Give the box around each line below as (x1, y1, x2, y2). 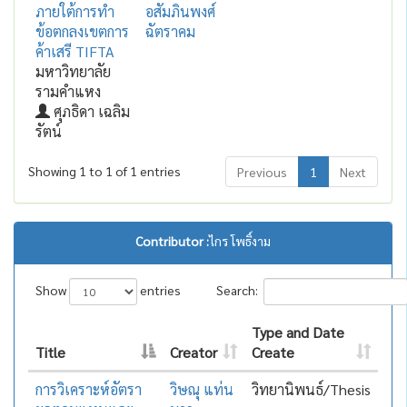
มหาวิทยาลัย (35, 62, 111, 81)
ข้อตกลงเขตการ (35, 22, 129, 41)
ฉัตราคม (144, 22, 195, 41)
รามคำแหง (35, 82, 101, 101)
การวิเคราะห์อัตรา (35, 380, 142, 399)
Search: (216, 281, 259, 298)
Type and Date (251, 323, 344, 342)
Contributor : (134, 233, 209, 249)
